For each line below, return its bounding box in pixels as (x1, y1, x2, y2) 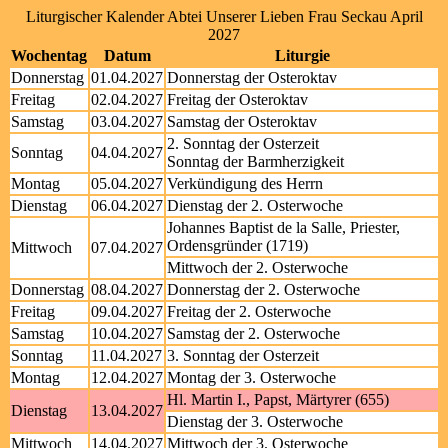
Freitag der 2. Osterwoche (167, 303, 331, 320)
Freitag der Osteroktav (167, 91, 308, 108)
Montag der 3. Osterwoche (167, 369, 336, 386)
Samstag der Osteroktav (167, 113, 317, 130)
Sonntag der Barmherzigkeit (167, 153, 344, 170)
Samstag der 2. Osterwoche (167, 325, 340, 342)
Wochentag (11, 47, 87, 64)
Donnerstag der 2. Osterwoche (167, 281, 360, 298)
